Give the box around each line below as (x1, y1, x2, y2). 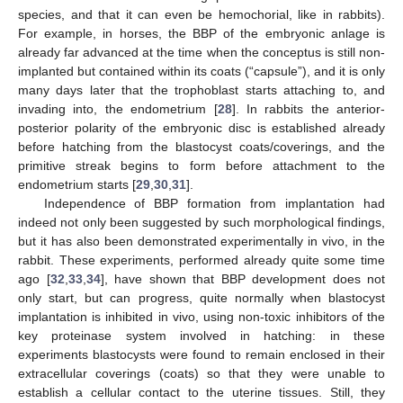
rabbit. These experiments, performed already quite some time (18, 252, 385, 267)
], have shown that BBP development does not (100, 271, 385, 286)
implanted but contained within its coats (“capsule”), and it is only (18, 63, 385, 78)
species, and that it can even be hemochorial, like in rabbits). (18, 6, 385, 22)
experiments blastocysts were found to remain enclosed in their (18, 346, 385, 362)
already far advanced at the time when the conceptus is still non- (18, 44, 385, 59)
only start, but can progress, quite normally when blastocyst (18, 290, 385, 305)
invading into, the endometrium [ (18, 101, 218, 116)
